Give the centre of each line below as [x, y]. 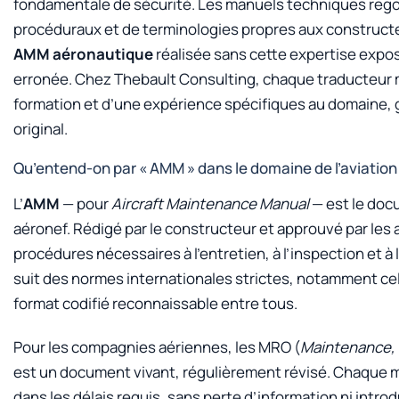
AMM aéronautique [83, 53]
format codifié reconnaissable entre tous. [155, 304]
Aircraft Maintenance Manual [210, 204]
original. [41, 128]
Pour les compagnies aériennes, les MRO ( [157, 346]
